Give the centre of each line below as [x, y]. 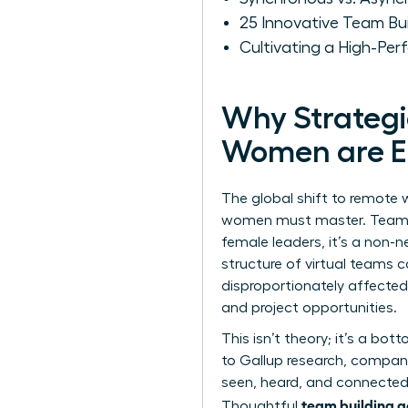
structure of [263, 265]
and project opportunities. [309, 308]
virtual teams [349, 265]
